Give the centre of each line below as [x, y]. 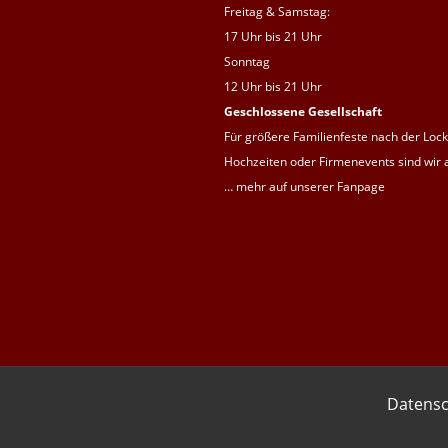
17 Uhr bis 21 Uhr [273, 36]
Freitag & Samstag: [277, 11]
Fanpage [361, 186]
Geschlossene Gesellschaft [303, 111]
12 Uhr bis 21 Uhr [273, 86]
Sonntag [247, 61]
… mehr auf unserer [280, 186]
